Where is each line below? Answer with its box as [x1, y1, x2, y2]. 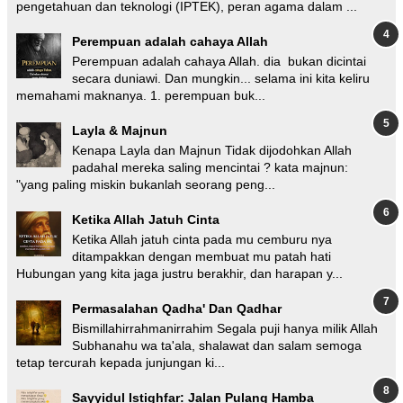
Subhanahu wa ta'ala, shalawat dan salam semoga [72, 337, 362, 353]
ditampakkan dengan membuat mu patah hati [72, 248, 331, 264]
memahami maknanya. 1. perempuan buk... [16, 88, 265, 103]
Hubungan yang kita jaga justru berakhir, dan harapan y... [16, 265, 343, 281]
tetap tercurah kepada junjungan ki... [16, 354, 225, 370]
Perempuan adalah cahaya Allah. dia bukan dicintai [72, 54, 366, 69]
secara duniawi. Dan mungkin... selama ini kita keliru [72, 71, 370, 86]
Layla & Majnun [72, 123, 167, 139]
